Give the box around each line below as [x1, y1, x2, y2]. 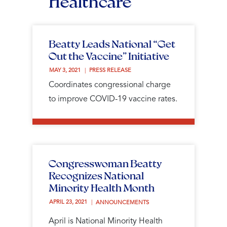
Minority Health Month [49, 180, 155, 194]
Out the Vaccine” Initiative [49, 49, 169, 62]
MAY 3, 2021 [49, 67, 82, 73]
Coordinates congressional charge [49, 81, 171, 89]
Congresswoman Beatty [49, 156, 162, 170]
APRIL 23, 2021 [49, 199, 89, 205]
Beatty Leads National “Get [49, 36, 175, 50]
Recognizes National [49, 168, 144, 182]
